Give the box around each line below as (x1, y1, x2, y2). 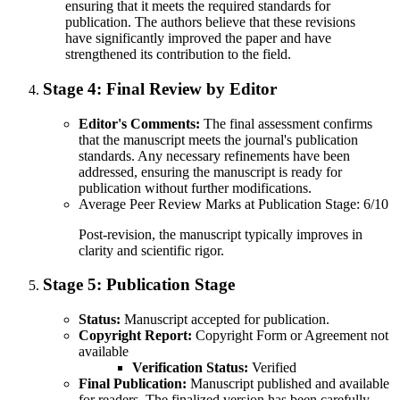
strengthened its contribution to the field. (65, 46, 291, 62)
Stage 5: (43, 275, 102, 295)
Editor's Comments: (79, 115, 200, 131)
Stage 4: (43, 79, 102, 98)
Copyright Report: (79, 327, 192, 343)
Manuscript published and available (187, 375, 389, 391)
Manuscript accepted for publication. (121, 311, 329, 327)
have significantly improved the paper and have (65, 30, 331, 46)
